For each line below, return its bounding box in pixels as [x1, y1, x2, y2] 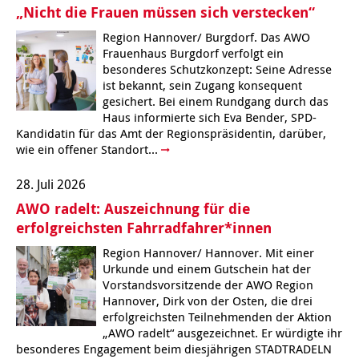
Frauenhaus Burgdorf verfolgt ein [103, 45, 284, 62]
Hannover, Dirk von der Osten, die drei [103, 292, 313, 309]
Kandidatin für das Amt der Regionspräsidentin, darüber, [16, 125, 326, 142]
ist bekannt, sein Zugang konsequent [103, 77, 302, 94]
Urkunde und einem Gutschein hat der [103, 260, 311, 276]
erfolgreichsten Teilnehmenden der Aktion [103, 308, 332, 325]
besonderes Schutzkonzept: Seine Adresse [103, 61, 332, 78]
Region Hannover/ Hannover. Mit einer [103, 244, 314, 260]
